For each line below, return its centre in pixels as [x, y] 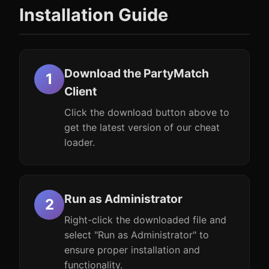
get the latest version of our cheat [142, 127]
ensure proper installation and [132, 250]
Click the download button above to [147, 112]
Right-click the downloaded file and [145, 220]
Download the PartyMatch [137, 73]
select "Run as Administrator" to [137, 235]
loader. [80, 142]
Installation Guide [94, 15]
